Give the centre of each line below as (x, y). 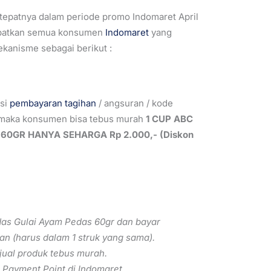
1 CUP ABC (168, 119)
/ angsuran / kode (135, 103)
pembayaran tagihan (53, 103)
